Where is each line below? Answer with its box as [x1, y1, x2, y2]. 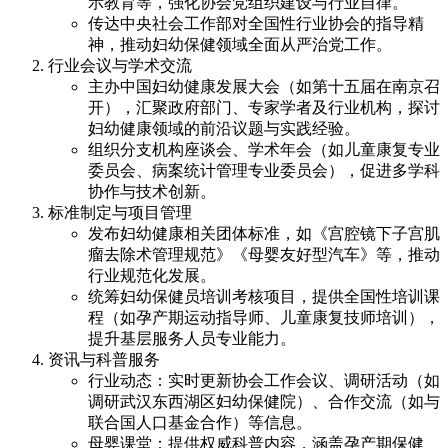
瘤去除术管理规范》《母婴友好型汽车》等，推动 [88, 246, 440, 264]
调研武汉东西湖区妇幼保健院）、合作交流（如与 [88, 393, 440, 411]
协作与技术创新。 [88, 183, 216, 201]
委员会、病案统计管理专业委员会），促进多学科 [88, 162, 440, 180]
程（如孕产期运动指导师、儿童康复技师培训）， [88, 309, 440, 327]
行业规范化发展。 [88, 267, 216, 285]
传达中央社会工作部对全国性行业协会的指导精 [88, 15, 424, 33]
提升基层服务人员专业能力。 [88, 330, 296, 348]
